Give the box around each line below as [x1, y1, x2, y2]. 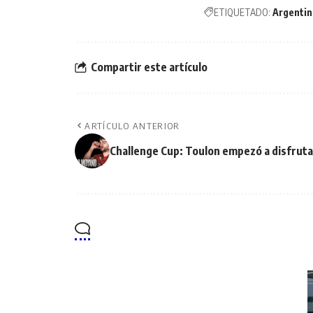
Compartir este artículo [91, 60, 208, 75]
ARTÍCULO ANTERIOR [85, 119, 180, 131]
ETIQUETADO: [214, 6, 270, 18]
